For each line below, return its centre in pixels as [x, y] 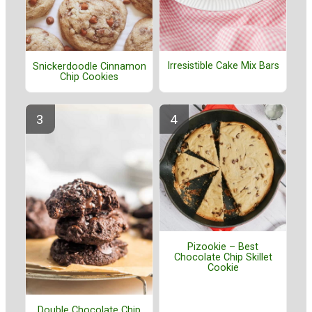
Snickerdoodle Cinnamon [89, 66]
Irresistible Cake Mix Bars [223, 66]
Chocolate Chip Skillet [223, 257]
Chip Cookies [89, 77]
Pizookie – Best [223, 247]
